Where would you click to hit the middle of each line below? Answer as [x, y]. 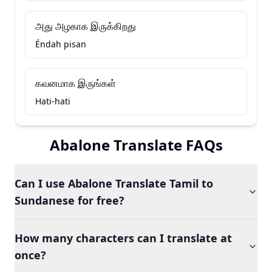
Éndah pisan [61, 44]
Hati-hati [53, 101]
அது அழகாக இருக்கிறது [86, 26]
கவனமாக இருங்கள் [76, 83]
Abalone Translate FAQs [136, 145]
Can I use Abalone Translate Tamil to [114, 183]
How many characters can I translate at [123, 238]
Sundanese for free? [70, 200]
